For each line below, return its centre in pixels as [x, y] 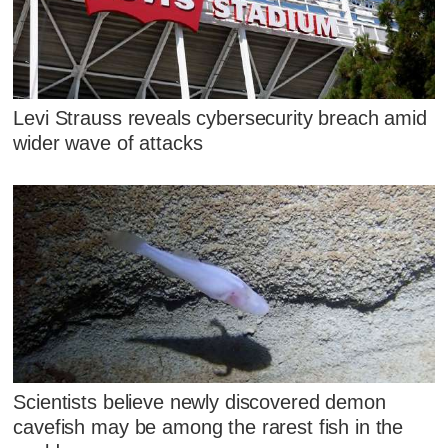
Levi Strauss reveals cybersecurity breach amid [220, 117]
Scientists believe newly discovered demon [199, 402]
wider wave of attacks [108, 142]
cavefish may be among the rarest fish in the [208, 427]
